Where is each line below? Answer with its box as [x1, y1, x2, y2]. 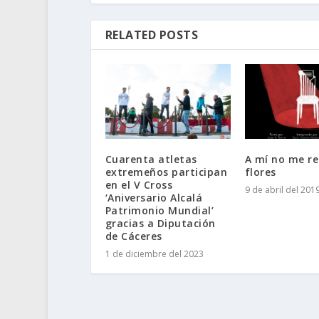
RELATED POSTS [105, 26, 199, 43]
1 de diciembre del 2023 [105, 248, 204, 261]
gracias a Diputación [105, 216, 216, 231]
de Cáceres [105, 229, 162, 244]
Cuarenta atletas [105, 152, 197, 167]
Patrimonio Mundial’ [105, 204, 214, 218]
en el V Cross [105, 178, 173, 192]
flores [244, 165, 276, 179]
